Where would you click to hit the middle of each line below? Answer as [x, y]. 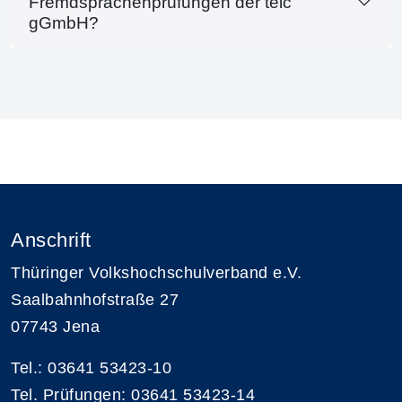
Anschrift [51, 240]
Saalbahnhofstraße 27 [95, 299]
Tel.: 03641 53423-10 [91, 367]
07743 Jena [55, 326]
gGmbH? [64, 22]
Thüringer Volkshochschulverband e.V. [156, 272]
